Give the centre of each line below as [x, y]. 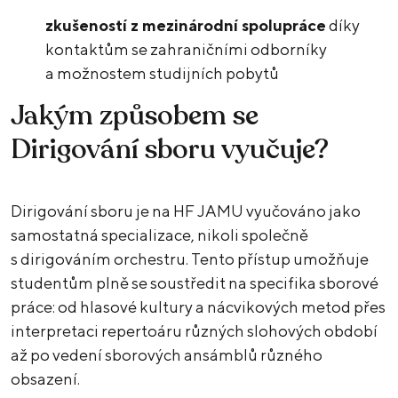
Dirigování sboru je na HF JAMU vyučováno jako [186, 211]
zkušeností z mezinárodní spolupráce [186, 26]
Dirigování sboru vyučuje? [170, 150]
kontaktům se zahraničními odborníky [187, 50]
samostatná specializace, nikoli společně [159, 235]
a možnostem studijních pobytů [164, 74]
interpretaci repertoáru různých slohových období [194, 331]
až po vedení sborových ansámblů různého [167, 355]
